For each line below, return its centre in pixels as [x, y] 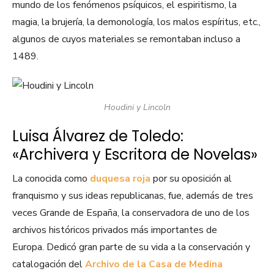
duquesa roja [120, 179]
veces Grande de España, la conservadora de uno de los [131, 213]
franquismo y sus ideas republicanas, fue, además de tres [133, 196]
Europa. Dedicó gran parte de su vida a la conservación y [131, 247]
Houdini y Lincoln [137, 108]
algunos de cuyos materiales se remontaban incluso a [126, 39]
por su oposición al [191, 179]
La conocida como [51, 179]
